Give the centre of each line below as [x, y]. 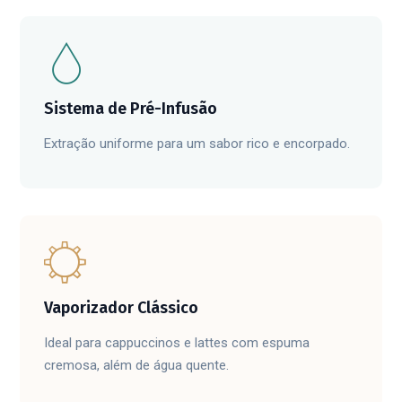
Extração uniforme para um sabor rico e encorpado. [197, 144]
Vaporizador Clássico [121, 308]
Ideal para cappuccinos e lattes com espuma [177, 343]
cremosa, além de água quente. [136, 365]
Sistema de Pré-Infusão [131, 109]
